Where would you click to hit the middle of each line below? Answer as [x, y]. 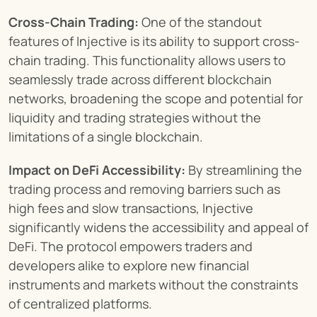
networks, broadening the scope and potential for [156, 99]
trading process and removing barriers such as [144, 189]
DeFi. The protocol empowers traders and [131, 247]
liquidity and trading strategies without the [135, 118]
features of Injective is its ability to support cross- [154, 41]
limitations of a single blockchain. [106, 137]
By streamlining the [244, 170]
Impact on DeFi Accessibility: [97, 170]
